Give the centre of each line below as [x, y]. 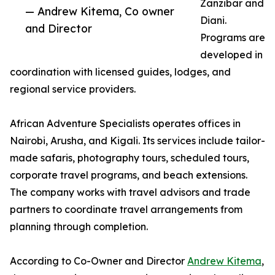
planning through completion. [79, 227]
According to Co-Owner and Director [99, 261]
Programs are [233, 38]
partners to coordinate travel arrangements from [126, 210]
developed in [231, 55]
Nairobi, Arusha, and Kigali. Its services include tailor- [137, 141]
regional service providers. [73, 89]
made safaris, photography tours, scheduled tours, [130, 158]
